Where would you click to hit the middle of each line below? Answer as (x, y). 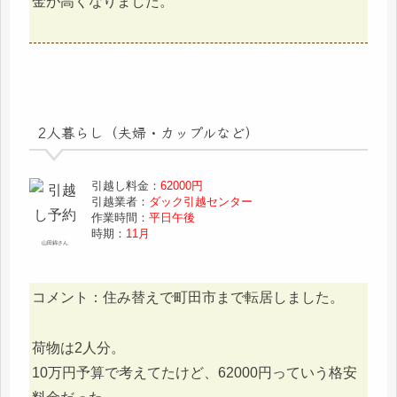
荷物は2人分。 (78, 347)
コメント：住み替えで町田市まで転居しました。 (188, 298)
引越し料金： (126, 186)
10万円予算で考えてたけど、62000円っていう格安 (195, 372)
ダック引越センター (201, 202)
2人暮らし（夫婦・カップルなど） (148, 132)
